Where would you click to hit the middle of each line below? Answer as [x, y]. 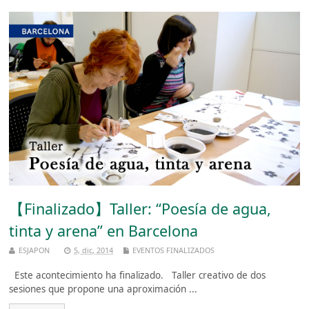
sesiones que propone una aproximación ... [103, 289]
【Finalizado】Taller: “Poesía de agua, [140, 208]
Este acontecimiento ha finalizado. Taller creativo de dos [138, 276]
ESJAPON [34, 250]
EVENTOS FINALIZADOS [174, 250]
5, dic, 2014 [94, 250]
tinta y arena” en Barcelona [104, 230]
